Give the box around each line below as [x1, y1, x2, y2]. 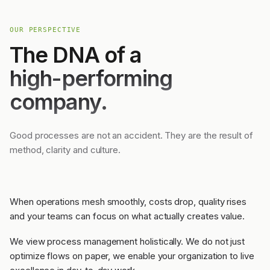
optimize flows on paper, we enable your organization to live [10, 250, 254, 262]
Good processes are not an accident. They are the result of [10, 130, 253, 142]
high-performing [10, 65, 173, 92]
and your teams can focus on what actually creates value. [10, 210, 245, 222]
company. [10, 89, 107, 116]
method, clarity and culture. [10, 144, 121, 156]
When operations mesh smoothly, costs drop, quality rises [10, 196, 247, 208]
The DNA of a [10, 42, 142, 69]
